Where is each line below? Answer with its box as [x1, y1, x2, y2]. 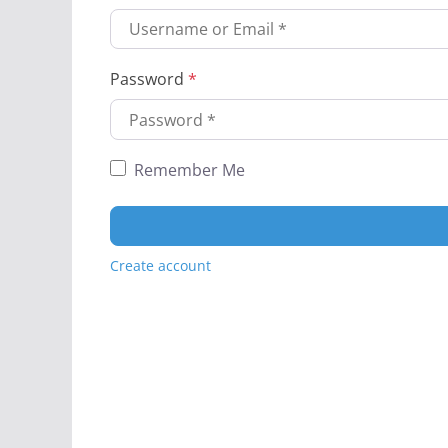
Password [110, 68, 188, 91]
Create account [110, 256, 211, 276]
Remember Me [134, 158, 245, 181]
